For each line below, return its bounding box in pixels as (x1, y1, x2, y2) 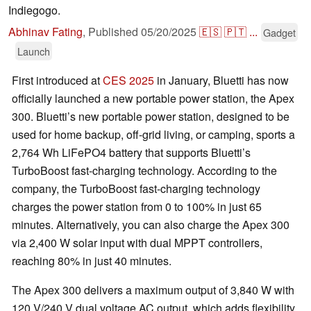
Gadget (263, 25, 296, 40)
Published (88, 24, 141, 40)
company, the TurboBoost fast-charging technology (12, 180, 260, 197)
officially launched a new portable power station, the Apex (12, 90, 294, 107)
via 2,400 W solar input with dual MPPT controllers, (12, 235, 262, 251)
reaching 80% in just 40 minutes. (12, 253, 171, 269)
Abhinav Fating (8, 24, 83, 40)
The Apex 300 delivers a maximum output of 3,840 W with (12, 282, 294, 299)
